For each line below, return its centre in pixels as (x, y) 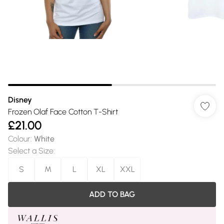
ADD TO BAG (112, 194)
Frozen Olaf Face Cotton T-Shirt (63, 112)
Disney (20, 100)
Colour (19, 139)
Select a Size (31, 151)
